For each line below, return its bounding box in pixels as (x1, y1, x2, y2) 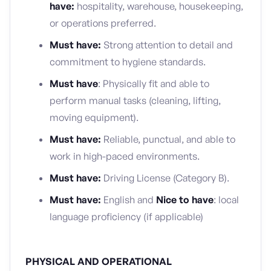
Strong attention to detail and (103, 39, 233, 51)
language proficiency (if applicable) (50, 211, 203, 223)
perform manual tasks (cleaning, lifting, (50, 94, 221, 106)
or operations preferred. (50, 17, 156, 29)
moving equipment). (50, 111, 139, 123)
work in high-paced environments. (50, 150, 200, 162)
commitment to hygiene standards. (50, 56, 206, 68)
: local (214, 194, 239, 206)
